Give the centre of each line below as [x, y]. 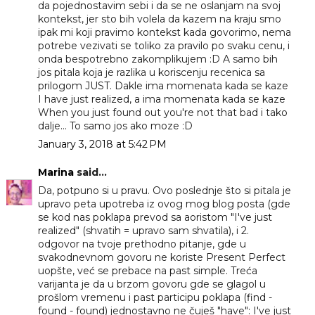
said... [90, 173]
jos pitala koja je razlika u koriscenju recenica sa [151, 73]
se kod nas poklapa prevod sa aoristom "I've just [155, 218]
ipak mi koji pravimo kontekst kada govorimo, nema [164, 33]
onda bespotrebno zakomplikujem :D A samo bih [157, 59]
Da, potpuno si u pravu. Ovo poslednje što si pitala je [164, 191]
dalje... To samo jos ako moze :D [115, 126]
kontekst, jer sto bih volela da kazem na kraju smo [159, 19]
